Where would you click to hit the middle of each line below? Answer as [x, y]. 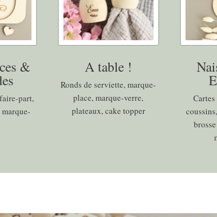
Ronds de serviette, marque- [108, 85]
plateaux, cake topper [108, 111]
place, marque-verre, [108, 98]
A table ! [108, 67]
